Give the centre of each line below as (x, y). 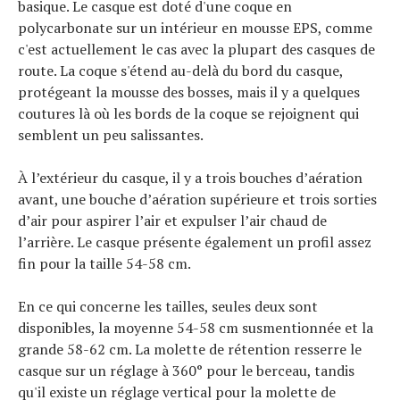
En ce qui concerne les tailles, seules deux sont (168, 306)
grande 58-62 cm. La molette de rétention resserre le (190, 349)
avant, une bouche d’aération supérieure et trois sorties (197, 199)
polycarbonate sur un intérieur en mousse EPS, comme (195, 28)
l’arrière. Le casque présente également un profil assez (195, 242)
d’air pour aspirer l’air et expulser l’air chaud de (172, 221)
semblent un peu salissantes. (111, 135)
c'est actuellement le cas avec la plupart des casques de (196, 49)
